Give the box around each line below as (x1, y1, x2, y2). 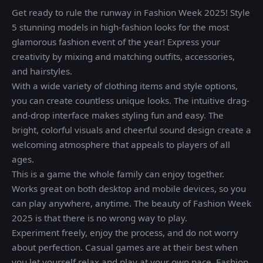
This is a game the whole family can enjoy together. (12, 168, 224, 180)
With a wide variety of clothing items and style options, (12, 80, 238, 92)
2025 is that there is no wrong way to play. (12, 212, 187, 224)
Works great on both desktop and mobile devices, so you (12, 183, 246, 194)
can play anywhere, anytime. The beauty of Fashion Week (12, 197, 251, 209)
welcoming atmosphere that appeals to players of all (12, 139, 230, 150)
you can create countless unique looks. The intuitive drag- (12, 95, 249, 106)
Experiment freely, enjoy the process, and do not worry (12, 227, 238, 238)
